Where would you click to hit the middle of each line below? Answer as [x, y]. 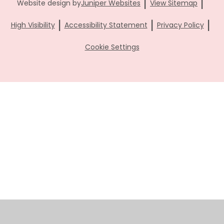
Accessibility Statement [106, 25]
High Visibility [33, 25]
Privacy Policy [180, 25]
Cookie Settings [112, 47]
